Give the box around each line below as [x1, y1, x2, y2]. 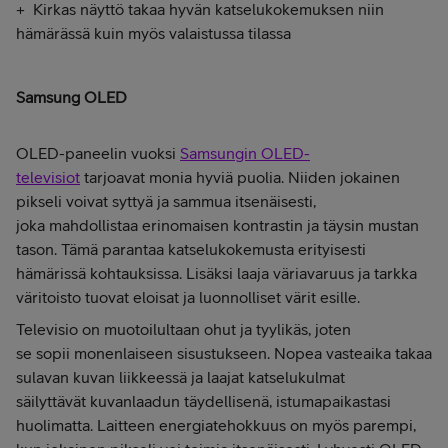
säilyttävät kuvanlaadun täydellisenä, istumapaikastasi [16, 392, 391, 411]
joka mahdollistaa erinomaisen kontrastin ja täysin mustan [16, 216, 419, 235]
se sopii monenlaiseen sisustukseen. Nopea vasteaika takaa [16, 344, 432, 363]
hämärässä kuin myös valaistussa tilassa [16, 24, 291, 43]
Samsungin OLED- [180, 144, 310, 163]
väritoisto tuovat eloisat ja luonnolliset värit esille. [16, 288, 360, 307]
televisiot [16, 168, 80, 187]
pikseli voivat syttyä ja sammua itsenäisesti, [16, 192, 316, 211]
